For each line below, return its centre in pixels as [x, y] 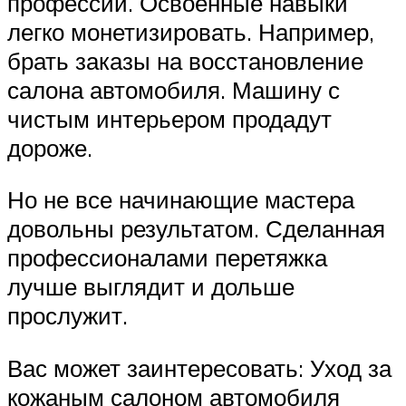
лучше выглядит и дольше [151, 287]
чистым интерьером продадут [169, 118]
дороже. [50, 147]
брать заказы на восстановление [185, 60]
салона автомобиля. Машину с [174, 89]
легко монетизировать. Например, [191, 31]
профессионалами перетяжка [167, 258]
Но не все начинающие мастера [181, 200]
